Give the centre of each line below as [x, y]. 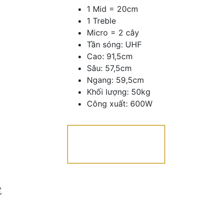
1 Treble [101, 20]
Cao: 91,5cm [110, 56]
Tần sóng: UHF [114, 44]
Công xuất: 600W [119, 103]
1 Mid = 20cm [112, 9]
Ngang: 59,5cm [115, 80]
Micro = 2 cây [113, 32]
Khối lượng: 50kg [118, 92]
